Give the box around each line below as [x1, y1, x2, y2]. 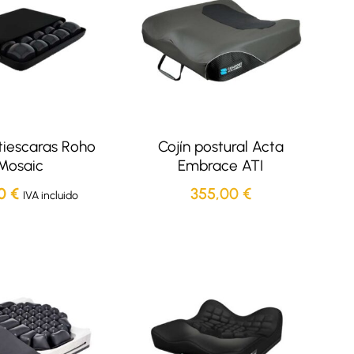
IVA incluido [22, 188, 78, 202]
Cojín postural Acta [157, 137, 284, 156]
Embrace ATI [178, 156, 264, 175]
